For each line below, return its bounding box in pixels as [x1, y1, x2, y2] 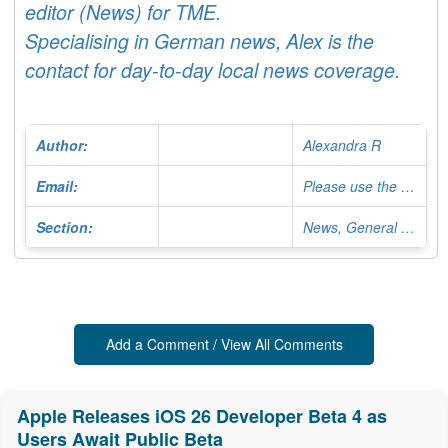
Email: [36, 176, 78, 197]
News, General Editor [401, 217, 415, 238]
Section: [36, 217, 93, 238]
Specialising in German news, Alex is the [25, 27, 374, 56]
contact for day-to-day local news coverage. [25, 56, 400, 85]
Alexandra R [303, 135, 381, 156]
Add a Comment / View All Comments [105, 334, 343, 355]
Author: [36, 135, 88, 156]
